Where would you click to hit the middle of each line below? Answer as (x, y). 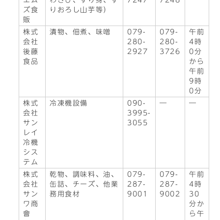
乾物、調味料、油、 (84, 174)
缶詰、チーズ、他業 (84, 184)
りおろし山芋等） (80, 10)
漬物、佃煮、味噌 (80, 32)
